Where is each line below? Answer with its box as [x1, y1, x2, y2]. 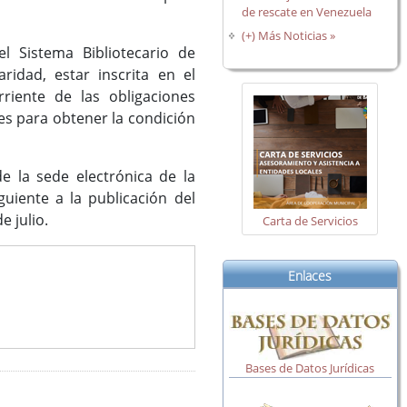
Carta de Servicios [262, 213, 358, 230]
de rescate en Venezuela [242, 3, 372, 20]
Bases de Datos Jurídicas [245, 360, 375, 377]
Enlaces [288, 266, 333, 284]
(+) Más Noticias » [242, 27, 336, 45]
